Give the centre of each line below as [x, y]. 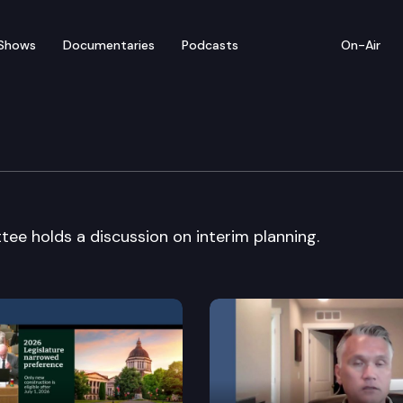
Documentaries [109, 45]
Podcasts [210, 45]
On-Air [361, 45]
